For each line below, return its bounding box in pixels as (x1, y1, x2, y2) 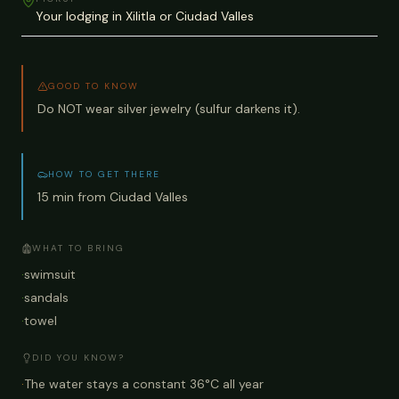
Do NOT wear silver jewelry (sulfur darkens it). (37, 101, 300, 118)
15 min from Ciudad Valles (37, 189, 188, 206)
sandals (24, 289, 69, 306)
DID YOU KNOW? (32, 352, 125, 364)
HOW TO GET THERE (48, 168, 160, 181)
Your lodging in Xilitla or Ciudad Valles (36, 8, 254, 25)
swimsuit (24, 266, 76, 283)
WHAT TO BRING (32, 242, 125, 255)
